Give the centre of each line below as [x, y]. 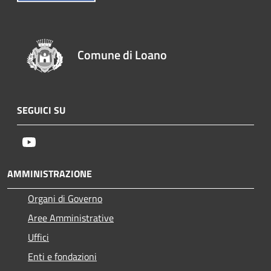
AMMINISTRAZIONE [50, 173]
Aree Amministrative [71, 217]
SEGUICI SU [41, 110]
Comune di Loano [122, 54]
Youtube [53, 141]
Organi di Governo [65, 198]
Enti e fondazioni [62, 256]
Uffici [38, 237]
